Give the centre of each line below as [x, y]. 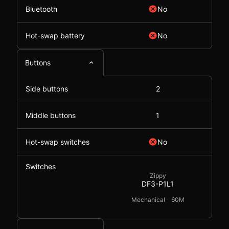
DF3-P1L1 [158, 184]
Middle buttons [51, 115]
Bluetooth [41, 9]
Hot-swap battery [55, 36]
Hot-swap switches [58, 142]
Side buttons [47, 89]
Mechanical [148, 200]
